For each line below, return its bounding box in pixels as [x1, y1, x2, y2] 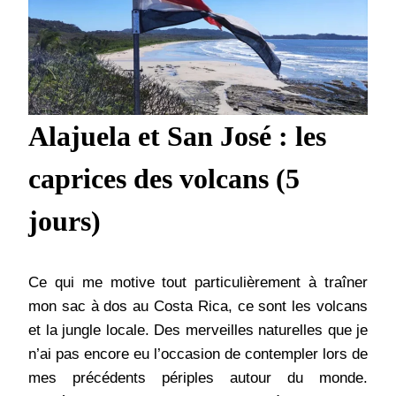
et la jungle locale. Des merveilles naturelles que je [28, 322, 368, 339]
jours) [28, 205, 101, 238]
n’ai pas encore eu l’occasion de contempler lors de [28, 346, 368, 363]
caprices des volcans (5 [28, 163, 300, 195]
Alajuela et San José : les [28, 120, 326, 153]
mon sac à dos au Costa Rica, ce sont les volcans [28, 298, 368, 316]
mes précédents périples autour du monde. [28, 369, 368, 387]
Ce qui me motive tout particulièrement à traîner [28, 274, 368, 292]
